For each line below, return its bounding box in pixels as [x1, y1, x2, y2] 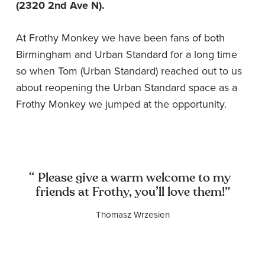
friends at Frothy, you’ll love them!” [35, 184, 230, 201]
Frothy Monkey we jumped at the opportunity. [16, 96, 227, 112]
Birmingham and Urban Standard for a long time [16, 47, 237, 62]
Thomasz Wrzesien [95, 208, 170, 221]
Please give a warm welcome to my [34, 170, 231, 186]
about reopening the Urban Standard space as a [16, 80, 237, 95]
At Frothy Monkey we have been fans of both [16, 30, 225, 46]
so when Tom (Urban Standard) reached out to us [16, 63, 242, 79]
